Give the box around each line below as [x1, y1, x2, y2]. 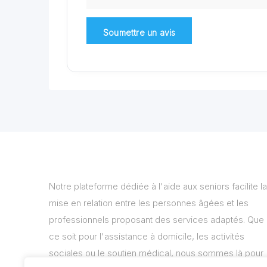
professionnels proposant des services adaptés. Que [49, 214, 264, 225]
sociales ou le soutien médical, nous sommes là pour [49, 247, 263, 259]
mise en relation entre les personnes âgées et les [49, 197, 249, 209]
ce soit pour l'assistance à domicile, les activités [49, 231, 244, 242]
